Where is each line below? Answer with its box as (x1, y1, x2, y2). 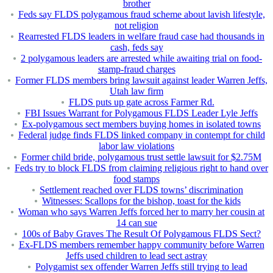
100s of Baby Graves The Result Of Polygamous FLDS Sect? (22, 229, 261, 239)
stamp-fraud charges (97, 64, 175, 75)
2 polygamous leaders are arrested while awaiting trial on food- (21, 53, 262, 64)
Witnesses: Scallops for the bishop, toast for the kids (42, 196, 241, 207)
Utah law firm (110, 86, 163, 97)
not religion (115, 20, 158, 31)
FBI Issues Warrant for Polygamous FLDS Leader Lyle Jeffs (25, 108, 258, 119)
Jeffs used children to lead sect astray (66, 250, 207, 261)
